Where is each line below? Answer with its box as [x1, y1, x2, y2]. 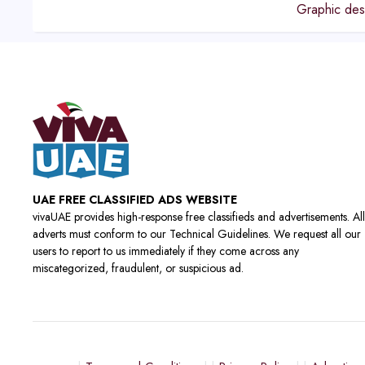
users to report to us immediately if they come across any [33, 243, 299, 259]
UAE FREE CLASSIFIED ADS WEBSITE [33, 191, 237, 208]
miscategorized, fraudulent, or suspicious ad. [33, 260, 244, 276]
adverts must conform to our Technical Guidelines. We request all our [33, 226, 361, 242]
